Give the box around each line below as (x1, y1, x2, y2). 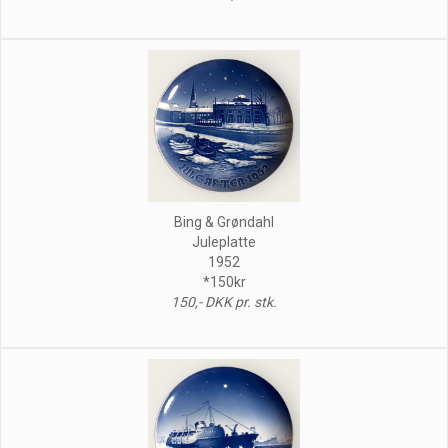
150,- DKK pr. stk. (171, 293, 277, 310)
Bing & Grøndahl (174, 213, 274, 230)
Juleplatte (192, 233, 256, 250)
